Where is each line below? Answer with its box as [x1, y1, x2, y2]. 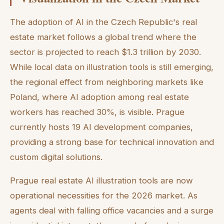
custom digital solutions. [10, 152, 102, 162]
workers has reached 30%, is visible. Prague [10, 107, 184, 117]
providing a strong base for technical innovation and [10, 137, 214, 147]
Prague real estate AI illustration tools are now [10, 175, 193, 186]
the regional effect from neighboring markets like [10, 77, 203, 87]
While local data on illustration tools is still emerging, [10, 62, 213, 72]
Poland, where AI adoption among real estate [10, 92, 189, 102]
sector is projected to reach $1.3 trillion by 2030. [10, 47, 201, 57]
